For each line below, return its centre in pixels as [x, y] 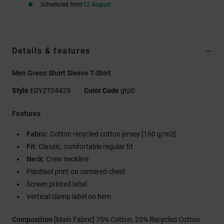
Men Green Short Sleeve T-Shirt [61, 73]
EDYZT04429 [50, 90]
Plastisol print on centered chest [76, 171]
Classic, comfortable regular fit [85, 146]
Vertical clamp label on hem [69, 196]
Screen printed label [57, 184]
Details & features [51, 50]
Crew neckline [66, 159]
